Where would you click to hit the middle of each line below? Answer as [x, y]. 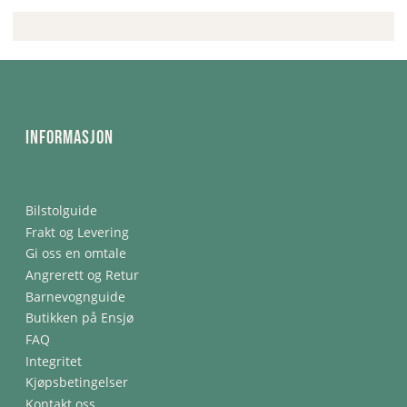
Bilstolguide [61, 211]
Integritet [54, 361]
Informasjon [69, 138]
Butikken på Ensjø [79, 318]
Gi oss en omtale [76, 253]
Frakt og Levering [77, 232]
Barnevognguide [75, 296]
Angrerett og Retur [82, 275]
